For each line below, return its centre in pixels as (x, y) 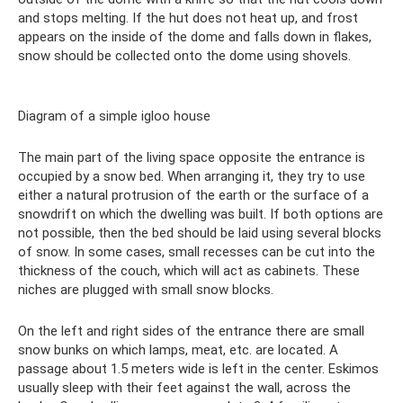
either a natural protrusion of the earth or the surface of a (193, 195)
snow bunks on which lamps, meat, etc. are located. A (178, 349)
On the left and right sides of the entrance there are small (191, 331)
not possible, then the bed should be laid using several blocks (200, 233)
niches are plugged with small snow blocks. (146, 289)
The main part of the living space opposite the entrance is (192, 157)
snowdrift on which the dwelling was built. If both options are (201, 214)
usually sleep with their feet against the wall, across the (184, 387)
